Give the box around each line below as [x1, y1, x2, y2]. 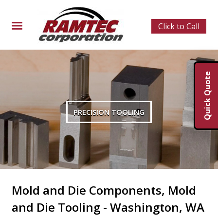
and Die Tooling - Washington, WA [12, 199, 204, 215]
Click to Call [158, 21, 200, 32]
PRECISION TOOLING [73, 107, 145, 117]
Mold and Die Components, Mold [12, 182, 196, 198]
